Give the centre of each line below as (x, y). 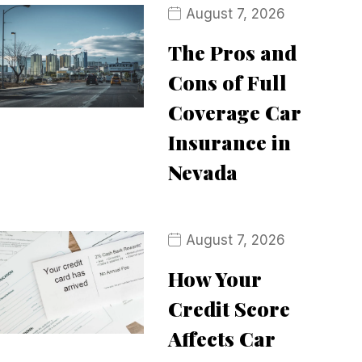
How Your (214, 278)
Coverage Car (234, 112)
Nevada (202, 172)
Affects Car (221, 338)
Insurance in (229, 142)
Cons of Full (227, 82)
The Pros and (232, 52)
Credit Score (229, 308)
